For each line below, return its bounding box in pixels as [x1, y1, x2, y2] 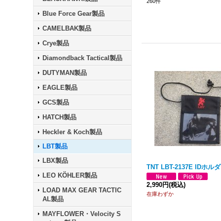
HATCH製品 [42, 113, 77, 121]
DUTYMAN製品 [42, 69, 87, 76]
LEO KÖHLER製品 [42, 172, 98, 179]
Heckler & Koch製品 [42, 128, 103, 136]
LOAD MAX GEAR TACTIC [42, 186, 122, 194]
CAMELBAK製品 [42, 25, 92, 32]
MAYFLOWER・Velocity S [42, 210, 121, 218]
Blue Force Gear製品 [42, 10, 105, 17]
